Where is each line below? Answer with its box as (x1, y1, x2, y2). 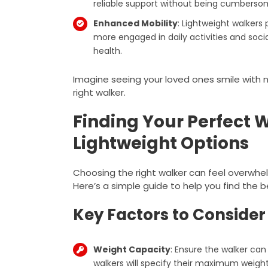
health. (93, 44, 122, 57)
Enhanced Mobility (93, 17, 178, 29)
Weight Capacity (93, 243, 170, 255)
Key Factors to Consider (72, 203, 266, 226)
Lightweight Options (72, 131, 249, 155)
